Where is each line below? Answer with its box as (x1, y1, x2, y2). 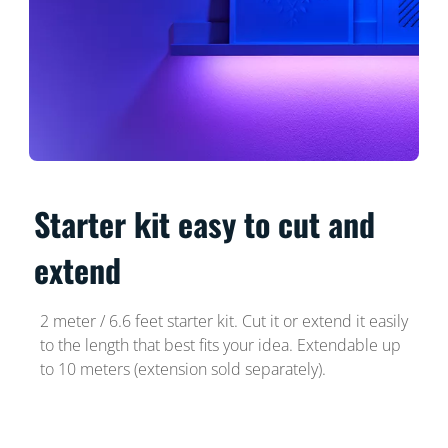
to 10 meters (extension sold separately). (39, 358, 326, 381)
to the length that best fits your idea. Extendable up (39, 334, 401, 357)
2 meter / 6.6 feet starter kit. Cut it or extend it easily (39, 310, 408, 333)
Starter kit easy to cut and (34, 200, 376, 248)
